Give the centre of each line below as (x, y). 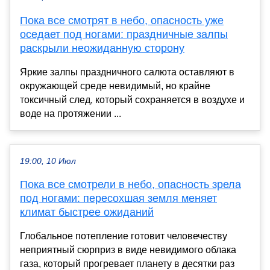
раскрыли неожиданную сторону (102, 48)
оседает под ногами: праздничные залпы (124, 34)
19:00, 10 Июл (48, 161)
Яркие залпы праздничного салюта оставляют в (127, 72)
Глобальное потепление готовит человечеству (124, 236)
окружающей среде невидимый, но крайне (115, 86)
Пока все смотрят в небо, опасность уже (122, 20)
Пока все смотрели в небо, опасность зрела (130, 184)
